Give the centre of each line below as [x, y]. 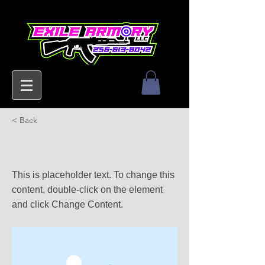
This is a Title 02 [58, 147]
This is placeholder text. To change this [93, 174]
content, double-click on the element [87, 189]
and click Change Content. [67, 204]
